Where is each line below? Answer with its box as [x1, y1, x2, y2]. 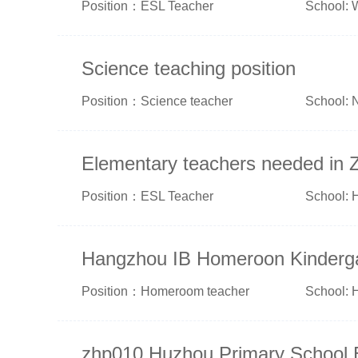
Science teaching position [82, 58, 296, 79]
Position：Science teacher [82, 94, 233, 108]
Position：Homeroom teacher [82, 284, 249, 298]
